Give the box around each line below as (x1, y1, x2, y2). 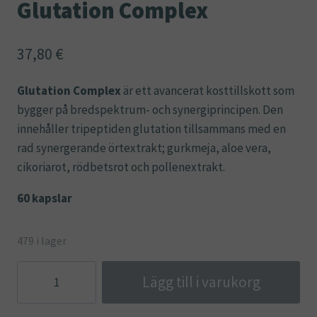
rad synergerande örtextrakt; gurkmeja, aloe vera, (17, 140, 271, 156)
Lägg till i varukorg (142, 272, 260, 292)
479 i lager (17, 234, 67, 248)
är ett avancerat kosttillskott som (121, 83, 294, 99)
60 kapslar (17, 190, 72, 207)
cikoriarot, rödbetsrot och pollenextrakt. (17, 159, 225, 175)
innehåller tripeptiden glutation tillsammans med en (17, 121, 286, 137)
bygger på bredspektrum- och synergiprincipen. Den (17, 102, 283, 118)
